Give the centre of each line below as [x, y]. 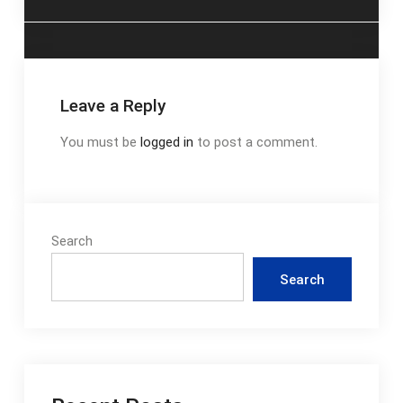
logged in [166, 143]
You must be [100, 143]
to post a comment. [255, 143]
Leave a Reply [112, 106]
